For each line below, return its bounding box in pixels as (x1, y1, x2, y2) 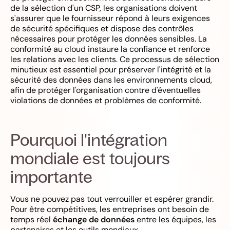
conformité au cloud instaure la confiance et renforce (10, 43, 210, 54)
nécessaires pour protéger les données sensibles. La (10, 33, 207, 44)
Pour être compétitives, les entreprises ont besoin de (10, 203, 209, 215)
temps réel (10, 214, 53, 225)
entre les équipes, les (135, 214, 216, 225)
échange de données (53, 214, 135, 225)
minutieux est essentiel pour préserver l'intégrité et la (10, 64, 211, 75)
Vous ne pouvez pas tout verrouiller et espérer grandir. (10, 193, 214, 204)
